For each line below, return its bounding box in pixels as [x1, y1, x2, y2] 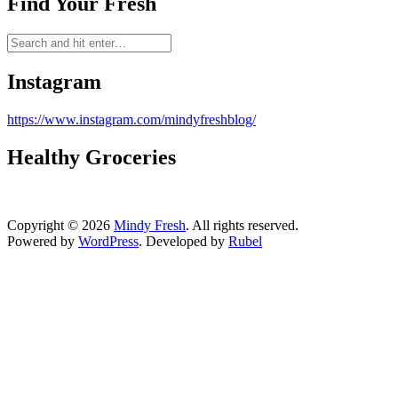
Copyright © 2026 [7, 217, 114, 233]
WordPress [78, 233, 139, 249]
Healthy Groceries [7, 146, 176, 170]
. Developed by [139, 233, 228, 249]
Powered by [7, 233, 78, 249]
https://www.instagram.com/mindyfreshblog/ [7, 112, 256, 128]
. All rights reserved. [186, 217, 298, 233]
